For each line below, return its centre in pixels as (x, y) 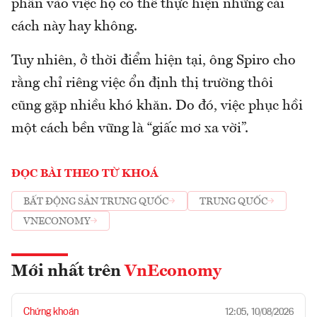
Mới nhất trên (68, 272)
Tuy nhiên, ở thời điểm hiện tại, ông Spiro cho (154, 61)
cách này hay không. (74, 27)
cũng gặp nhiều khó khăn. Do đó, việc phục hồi (157, 106)
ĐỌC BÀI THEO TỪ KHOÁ (85, 174)
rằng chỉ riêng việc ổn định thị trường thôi (142, 84)
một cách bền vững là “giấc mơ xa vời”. (130, 129)
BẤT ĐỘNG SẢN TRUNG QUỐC (96, 201)
